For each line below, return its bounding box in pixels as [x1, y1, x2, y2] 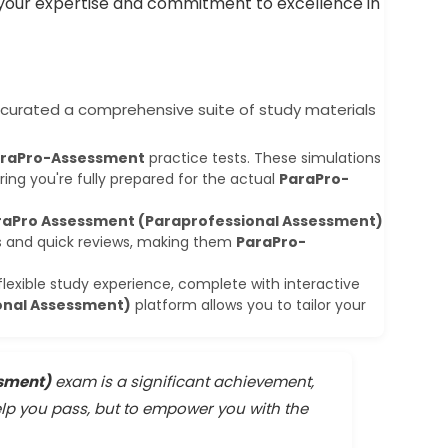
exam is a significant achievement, [51, 370, 314, 392]
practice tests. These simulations [145, 147, 381, 168]
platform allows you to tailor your [131, 294, 366, 315]
